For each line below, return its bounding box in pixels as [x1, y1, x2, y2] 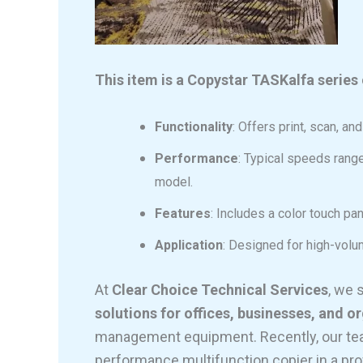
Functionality [155, 119, 233, 135]
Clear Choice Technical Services [112, 281, 328, 299]
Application [155, 237, 223, 254]
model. [155, 174, 193, 190]
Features [155, 206, 211, 222]
